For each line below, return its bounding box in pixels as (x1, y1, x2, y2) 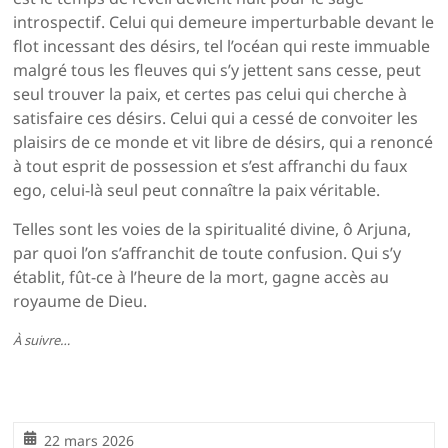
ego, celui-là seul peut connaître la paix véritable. (13, 179, 381, 202)
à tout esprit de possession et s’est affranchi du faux (13, 155, 408, 178)
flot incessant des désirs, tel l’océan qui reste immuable (13, 35, 431, 58)
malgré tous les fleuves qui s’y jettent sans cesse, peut (13, 59, 422, 82)
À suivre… (13, 331, 71, 350)
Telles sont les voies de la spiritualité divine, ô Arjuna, (13, 218, 412, 241)
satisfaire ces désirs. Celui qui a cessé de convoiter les (13, 107, 419, 130)
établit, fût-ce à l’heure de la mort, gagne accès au (13, 266, 390, 289)
